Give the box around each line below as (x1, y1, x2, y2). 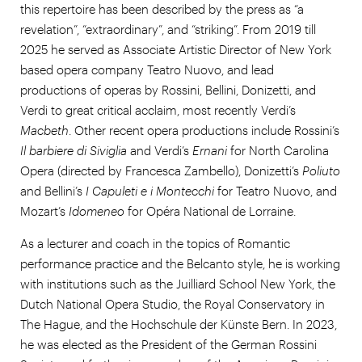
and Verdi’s (127, 142, 189, 158)
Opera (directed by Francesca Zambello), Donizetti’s (20, 162, 302, 178)
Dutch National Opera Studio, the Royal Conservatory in (20, 296, 325, 311)
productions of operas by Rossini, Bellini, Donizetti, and (20, 82, 316, 97)
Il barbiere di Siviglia (20, 142, 127, 158)
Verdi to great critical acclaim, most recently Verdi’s (20, 102, 296, 117)
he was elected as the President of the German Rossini (20, 336, 317, 351)
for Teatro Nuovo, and (217, 183, 337, 198)
